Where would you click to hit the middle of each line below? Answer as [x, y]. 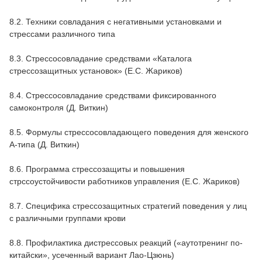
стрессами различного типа [62, 34]
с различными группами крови [68, 218]
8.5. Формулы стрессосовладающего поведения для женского [129, 132]
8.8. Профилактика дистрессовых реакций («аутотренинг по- [126, 242]
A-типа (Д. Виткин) [44, 144]
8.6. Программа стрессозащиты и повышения [97, 169]
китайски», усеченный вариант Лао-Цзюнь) [92, 255]
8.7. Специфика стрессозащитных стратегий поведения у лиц [128, 206]
